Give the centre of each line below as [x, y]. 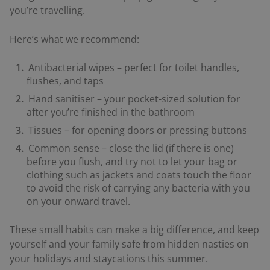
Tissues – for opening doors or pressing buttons [137, 130]
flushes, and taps [65, 80]
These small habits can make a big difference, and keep [134, 229]
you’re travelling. [47, 10]
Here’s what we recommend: [74, 39]
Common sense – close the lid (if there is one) [131, 148]
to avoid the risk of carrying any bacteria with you [138, 188]
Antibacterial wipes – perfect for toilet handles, [133, 67]
